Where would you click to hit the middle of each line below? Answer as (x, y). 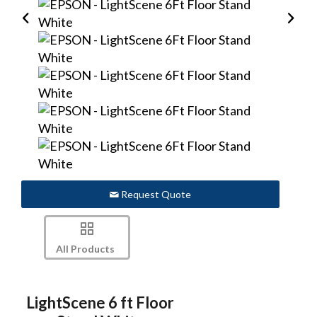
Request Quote (155, 195)
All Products (85, 249)
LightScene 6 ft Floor (100, 302)
